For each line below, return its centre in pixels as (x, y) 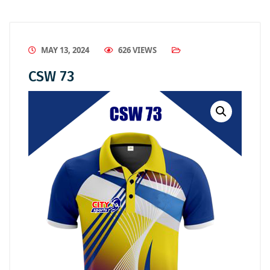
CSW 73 (51, 77)
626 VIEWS (137, 50)
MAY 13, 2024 (65, 50)
